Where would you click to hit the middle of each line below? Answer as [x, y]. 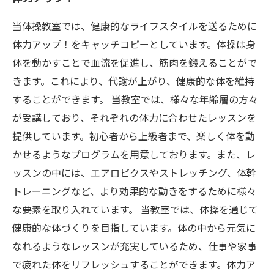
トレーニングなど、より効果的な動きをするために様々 [134, 192]
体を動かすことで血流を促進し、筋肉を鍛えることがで [135, 63]
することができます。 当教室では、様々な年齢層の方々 [135, 100]
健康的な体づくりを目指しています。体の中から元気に [134, 228]
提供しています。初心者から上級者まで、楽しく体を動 [134, 137]
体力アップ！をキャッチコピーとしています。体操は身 [134, 45]
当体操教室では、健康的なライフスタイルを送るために [135, 27]
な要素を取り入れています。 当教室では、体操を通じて [135, 210]
